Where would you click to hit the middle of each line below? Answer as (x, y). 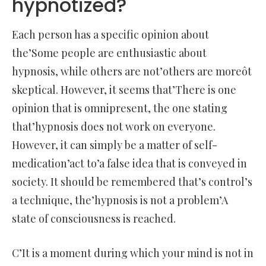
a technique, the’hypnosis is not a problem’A (120, 200)
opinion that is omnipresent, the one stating (120, 108)
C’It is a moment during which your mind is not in (133, 253)
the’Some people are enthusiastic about (109, 53)
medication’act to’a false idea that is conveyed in (129, 163)
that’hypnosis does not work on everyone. (114, 126)
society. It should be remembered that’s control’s (132, 182)
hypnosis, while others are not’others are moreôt (132, 71)
